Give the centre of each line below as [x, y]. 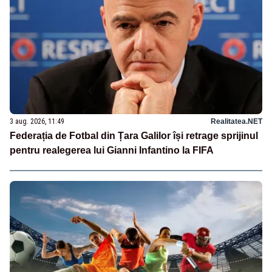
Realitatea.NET [236, 121]
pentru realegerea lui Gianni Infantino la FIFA [112, 150]
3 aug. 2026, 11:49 [37, 121]
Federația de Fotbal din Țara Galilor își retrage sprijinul [134, 135]
